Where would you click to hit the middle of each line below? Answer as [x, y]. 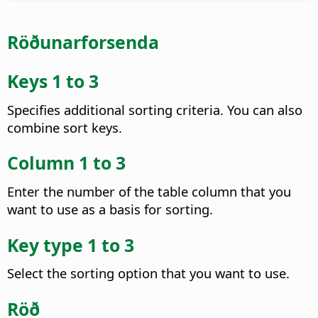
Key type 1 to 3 [71, 245]
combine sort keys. [65, 127]
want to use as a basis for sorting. [110, 209]
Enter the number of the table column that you [149, 191]
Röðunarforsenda [83, 42]
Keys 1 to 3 [53, 81]
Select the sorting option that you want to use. [148, 273]
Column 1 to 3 [66, 163]
